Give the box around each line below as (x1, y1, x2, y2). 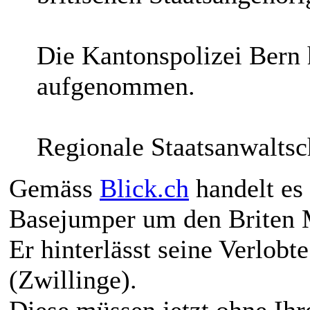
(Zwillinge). (9, 264, 137, 294)
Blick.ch (100, 173, 189, 203)
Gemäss (9, 173, 100, 203)
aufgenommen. (37, 71, 195, 100)
